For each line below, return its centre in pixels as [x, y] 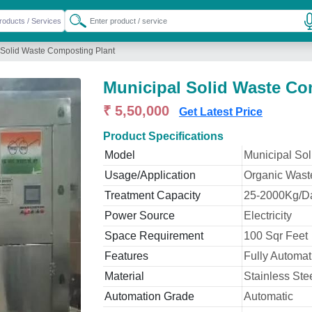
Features [126, 256]
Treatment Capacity [153, 195]
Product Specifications [163, 136]
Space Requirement [154, 236]
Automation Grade [149, 296]
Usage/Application [150, 175]
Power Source [140, 216]
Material [124, 276]
